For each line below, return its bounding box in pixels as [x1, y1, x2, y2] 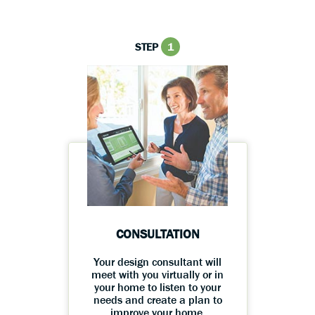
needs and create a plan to [93, 293, 222, 307]
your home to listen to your [94, 281, 221, 294]
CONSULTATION [115, 227, 200, 242]
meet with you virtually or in [91, 268, 224, 281]
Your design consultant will [94, 255, 221, 269]
